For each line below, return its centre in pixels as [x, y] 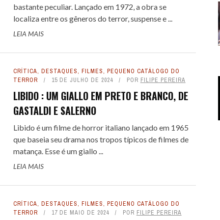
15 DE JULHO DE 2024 [82, 80]
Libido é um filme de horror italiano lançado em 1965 [101, 127]
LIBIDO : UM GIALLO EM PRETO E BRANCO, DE [100, 96]
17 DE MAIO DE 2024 [80, 213]
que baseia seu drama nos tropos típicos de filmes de [101, 139]
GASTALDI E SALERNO [55, 110]
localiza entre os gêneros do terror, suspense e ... [93, 18]
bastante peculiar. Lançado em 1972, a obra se [90, 7]
